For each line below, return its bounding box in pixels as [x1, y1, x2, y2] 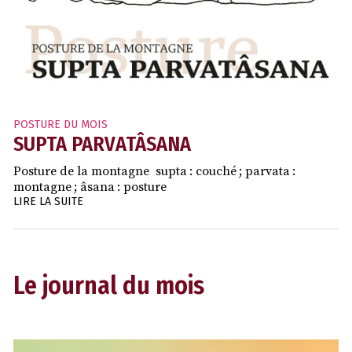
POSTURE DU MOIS [13, 118, 108, 132]
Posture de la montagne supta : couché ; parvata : [13, 163, 295, 180]
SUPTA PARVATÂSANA [13, 132, 191, 157]
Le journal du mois [13, 270, 204, 301]
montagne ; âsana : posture [13, 179, 167, 196]
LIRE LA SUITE [13, 195, 83, 209]
